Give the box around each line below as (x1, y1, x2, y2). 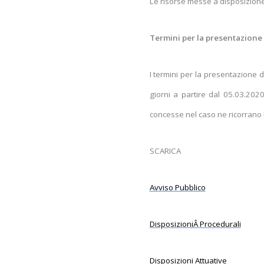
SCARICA (149, 146, 181, 156)
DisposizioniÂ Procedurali (149, 219, 241, 229)
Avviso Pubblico (149, 182, 206, 193)
